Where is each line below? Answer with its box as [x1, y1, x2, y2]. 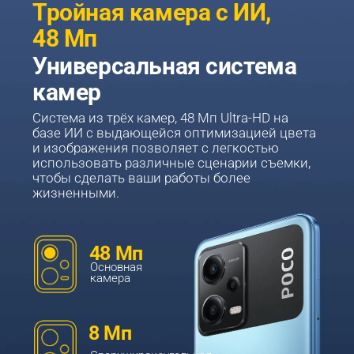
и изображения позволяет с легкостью [32, 140, 283, 156]
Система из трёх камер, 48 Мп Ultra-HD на [32, 110, 292, 126]
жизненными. [32, 185, 120, 201]
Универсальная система [32, 52, 302, 81]
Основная [90, 260, 146, 275]
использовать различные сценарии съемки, [32, 155, 314, 171]
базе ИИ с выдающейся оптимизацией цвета [32, 125, 320, 141]
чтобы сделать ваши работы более [32, 170, 254, 186]
